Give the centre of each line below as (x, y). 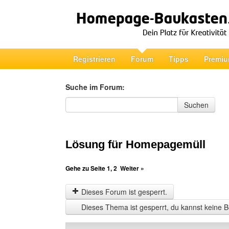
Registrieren (94, 59)
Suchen (196, 105)
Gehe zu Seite (86, 168)
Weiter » (132, 168)
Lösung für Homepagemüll (135, 144)
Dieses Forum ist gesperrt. (123, 192)
